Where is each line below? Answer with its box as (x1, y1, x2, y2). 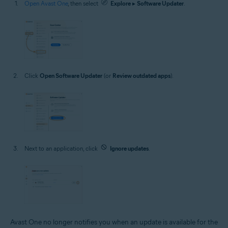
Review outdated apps (112, 71, 170, 79)
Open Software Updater (40, 71, 102, 79)
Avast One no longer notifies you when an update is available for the (10, 218, 218, 227)
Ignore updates (110, 144, 149, 152)
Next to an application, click (24, 144, 99, 152)
